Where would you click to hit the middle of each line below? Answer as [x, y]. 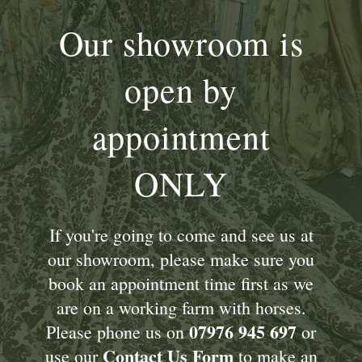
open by [181, 90]
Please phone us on [118, 332]
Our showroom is [181, 43]
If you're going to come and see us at [181, 235]
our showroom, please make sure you [181, 259]
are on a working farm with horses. [181, 308]
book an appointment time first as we [181, 284]
